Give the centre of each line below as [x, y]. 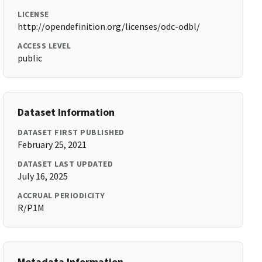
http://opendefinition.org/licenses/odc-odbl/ [109, 26]
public [30, 58]
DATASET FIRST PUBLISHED [71, 132]
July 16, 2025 [43, 176]
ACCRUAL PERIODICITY [61, 195]
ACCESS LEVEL [44, 46]
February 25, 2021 [52, 144]
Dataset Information [66, 112]
